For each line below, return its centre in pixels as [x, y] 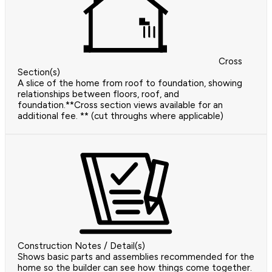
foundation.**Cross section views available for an [120, 105]
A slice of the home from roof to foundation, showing [130, 83]
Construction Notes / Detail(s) [81, 246]
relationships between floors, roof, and [98, 94]
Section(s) [39, 73]
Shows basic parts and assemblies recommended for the [136, 257]
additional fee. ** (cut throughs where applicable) [121, 116]
